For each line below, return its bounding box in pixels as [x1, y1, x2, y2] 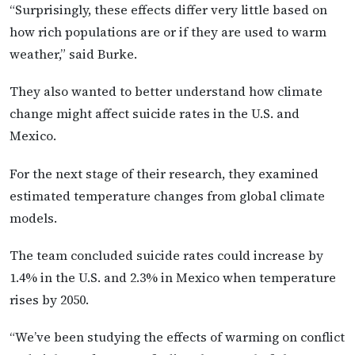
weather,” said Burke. [10, 45, 137, 63]
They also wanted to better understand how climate [10, 82, 323, 101]
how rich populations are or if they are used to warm [10, 23, 326, 41]
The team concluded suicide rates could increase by [10, 246, 323, 264]
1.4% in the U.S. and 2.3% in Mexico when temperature [10, 268, 336, 286]
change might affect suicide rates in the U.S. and [10, 105, 300, 123]
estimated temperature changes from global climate [10, 186, 325, 204]
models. [10, 208, 57, 227]
